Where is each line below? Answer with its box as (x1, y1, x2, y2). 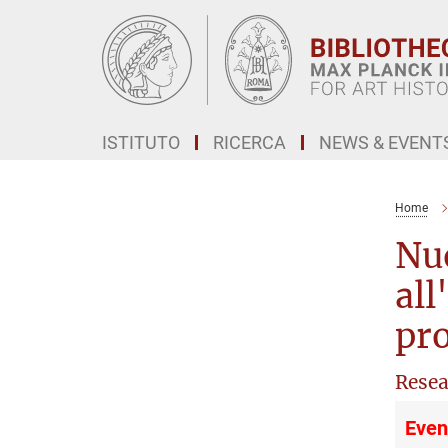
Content (5, 36, 60, 55)
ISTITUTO (102, 132, 180, 153)
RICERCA (213, 132, 286, 153)
